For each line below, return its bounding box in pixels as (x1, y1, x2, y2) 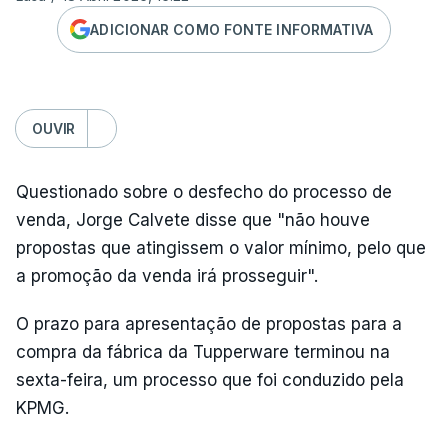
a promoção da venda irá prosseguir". (16, 266, 318, 286)
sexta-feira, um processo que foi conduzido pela (16, 370, 404, 390)
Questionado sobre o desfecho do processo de (16, 182, 392, 202)
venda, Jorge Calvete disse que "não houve (16, 210, 370, 230)
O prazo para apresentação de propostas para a (16, 314, 402, 334)
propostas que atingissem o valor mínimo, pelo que (16, 238, 426, 258)
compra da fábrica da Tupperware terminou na (16, 342, 390, 362)
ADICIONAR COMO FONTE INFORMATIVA (90, 20, 374, 38)
